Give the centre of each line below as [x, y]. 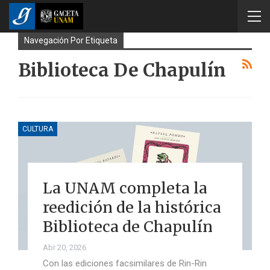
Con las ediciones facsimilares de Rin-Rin [124, 263]
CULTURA [38, 129]
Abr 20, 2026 [64, 247]
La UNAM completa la [125, 188]
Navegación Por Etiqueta [71, 40]
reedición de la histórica [132, 207]
